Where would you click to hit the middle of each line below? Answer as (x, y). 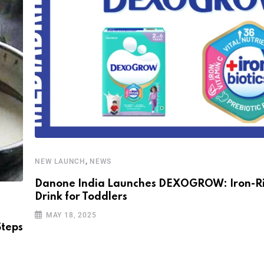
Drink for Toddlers (81, 197)
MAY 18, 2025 (71, 215)
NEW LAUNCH (60, 161)
